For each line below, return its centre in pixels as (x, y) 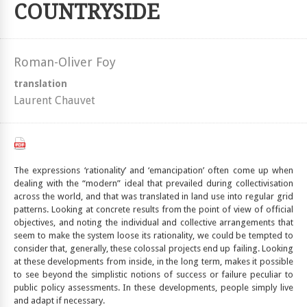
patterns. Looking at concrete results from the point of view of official (153, 209)
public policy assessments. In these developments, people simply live (153, 287)
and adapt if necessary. (59, 300)
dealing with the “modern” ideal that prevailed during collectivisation (153, 183)
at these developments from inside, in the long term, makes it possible (153, 261)
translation (40, 84)
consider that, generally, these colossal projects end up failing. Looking (153, 248)
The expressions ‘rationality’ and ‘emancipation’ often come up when (153, 170)
